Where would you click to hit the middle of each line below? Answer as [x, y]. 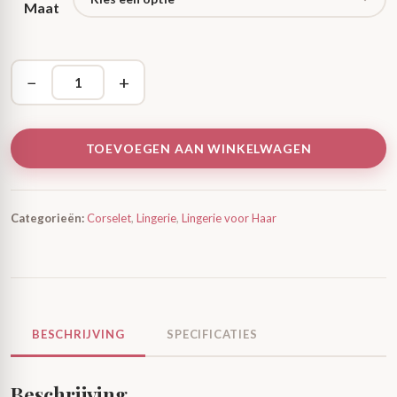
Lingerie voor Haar [229, 218]
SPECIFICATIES [212, 334]
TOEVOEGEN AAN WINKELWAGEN [198, 148]
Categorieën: [47, 218]
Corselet [109, 218]
